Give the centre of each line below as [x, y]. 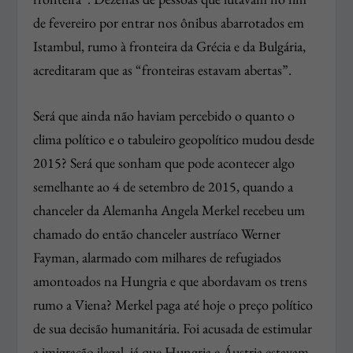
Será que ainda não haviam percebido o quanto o [164, 116]
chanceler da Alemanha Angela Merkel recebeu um [169, 210]
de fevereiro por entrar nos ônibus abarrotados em [169, 22]
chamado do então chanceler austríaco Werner [157, 234]
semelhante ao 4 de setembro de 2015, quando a [163, 187]
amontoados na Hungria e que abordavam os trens [171, 281]
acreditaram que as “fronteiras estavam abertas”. [163, 69]
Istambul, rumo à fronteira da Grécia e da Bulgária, [170, 46]
